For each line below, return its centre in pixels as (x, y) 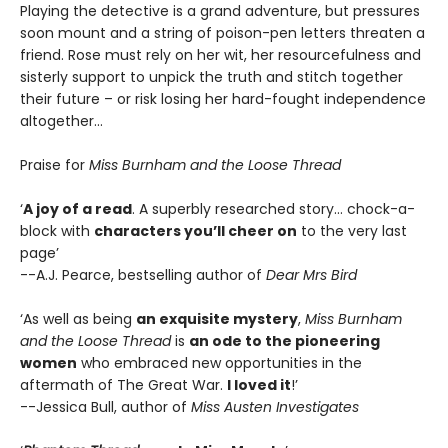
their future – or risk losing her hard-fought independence (223, 98)
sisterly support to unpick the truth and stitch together (211, 76)
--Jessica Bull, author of (105, 406)
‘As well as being (78, 318)
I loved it (259, 384)
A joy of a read (77, 208)
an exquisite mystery (217, 318)
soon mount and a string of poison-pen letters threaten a (222, 32)
